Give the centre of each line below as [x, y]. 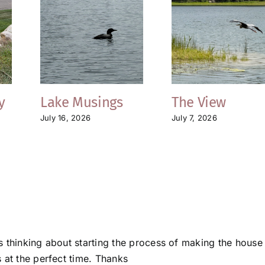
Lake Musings [82, 102]
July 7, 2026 [194, 118]
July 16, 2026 [66, 118]
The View [199, 102]
